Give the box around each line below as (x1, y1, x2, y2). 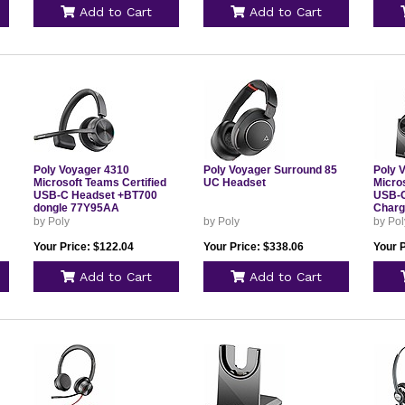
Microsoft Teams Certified (33, 176, 166, 189)
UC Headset (202, 176, 266, 189)
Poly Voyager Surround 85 (202, 164, 337, 176)
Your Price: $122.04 (33, 240, 134, 253)
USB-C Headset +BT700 (33, 189, 157, 202)
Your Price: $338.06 (202, 240, 304, 253)
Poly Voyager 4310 (33, 164, 129, 176)
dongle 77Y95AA (33, 202, 119, 214)
